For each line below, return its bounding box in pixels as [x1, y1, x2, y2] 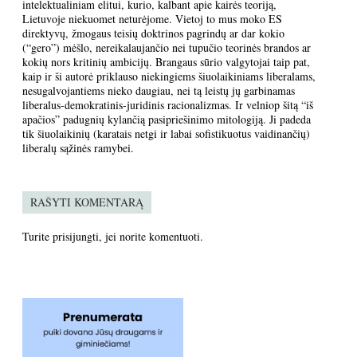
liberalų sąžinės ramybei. [22, 140, 134, 155]
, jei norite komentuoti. [99, 229, 203, 244]
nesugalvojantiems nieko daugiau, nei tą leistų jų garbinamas [22, 83, 295, 98]
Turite [22, 229, 53, 244]
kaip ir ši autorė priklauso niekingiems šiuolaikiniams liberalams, [22, 69, 316, 84]
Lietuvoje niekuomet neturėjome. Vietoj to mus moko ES [22, 11, 282, 26]
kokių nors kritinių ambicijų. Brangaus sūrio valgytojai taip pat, [22, 54, 310, 69]
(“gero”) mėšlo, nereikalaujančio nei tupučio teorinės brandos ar [22, 40, 311, 55]
